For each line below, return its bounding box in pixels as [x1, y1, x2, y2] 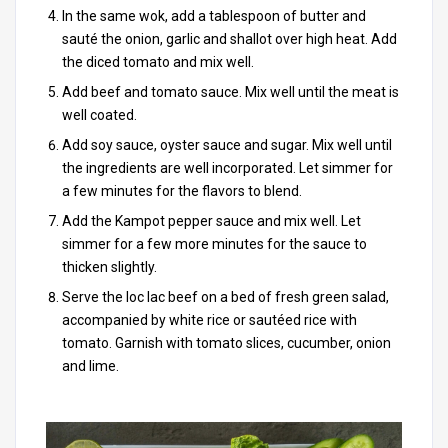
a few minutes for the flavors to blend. [62, 183, 302, 200]
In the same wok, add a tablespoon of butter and [62, 8, 366, 25]
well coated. [62, 107, 137, 124]
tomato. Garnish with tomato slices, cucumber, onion [62, 335, 391, 352]
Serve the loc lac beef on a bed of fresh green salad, [62, 289, 389, 306]
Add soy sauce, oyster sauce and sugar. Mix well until [62, 137, 392, 154]
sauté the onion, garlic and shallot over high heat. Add [62, 31, 397, 48]
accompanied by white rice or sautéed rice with [62, 312, 357, 329]
